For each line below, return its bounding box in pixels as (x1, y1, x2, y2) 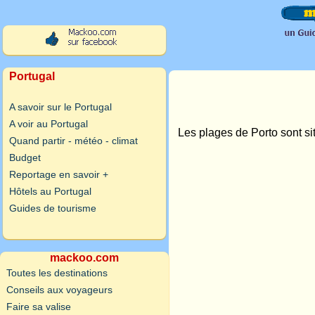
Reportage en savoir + (9, 169, 108, 180)
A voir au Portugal (9, 118, 88, 129)
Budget (9, 152, 41, 163)
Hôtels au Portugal (9, 186, 91, 197)
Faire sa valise (6, 300, 71, 312)
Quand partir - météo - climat (9, 135, 138, 146)
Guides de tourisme (9, 202, 96, 214)
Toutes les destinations (6, 266, 108, 278)
